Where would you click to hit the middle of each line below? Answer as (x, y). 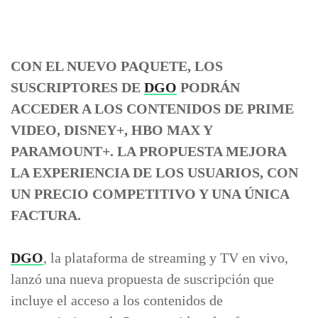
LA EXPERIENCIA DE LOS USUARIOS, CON (154, 172)
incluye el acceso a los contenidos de (117, 300)
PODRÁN (208, 87)
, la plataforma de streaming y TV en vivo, (166, 258)
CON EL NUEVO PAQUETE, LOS (117, 66)
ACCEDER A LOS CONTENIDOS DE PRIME (152, 109)
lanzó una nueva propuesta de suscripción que (142, 279)
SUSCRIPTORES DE (77, 87)
